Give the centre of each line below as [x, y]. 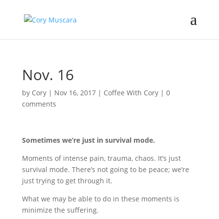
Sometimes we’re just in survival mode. [88, 140]
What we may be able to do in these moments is [100, 199]
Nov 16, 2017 [75, 93]
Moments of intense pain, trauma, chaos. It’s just [101, 158]
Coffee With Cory [131, 93]
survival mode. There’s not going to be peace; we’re [105, 169]
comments [39, 104]
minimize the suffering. [60, 210]
